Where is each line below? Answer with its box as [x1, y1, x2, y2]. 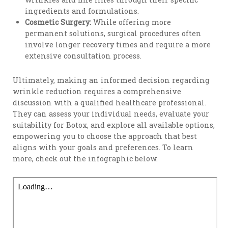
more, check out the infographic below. [13, 153, 158, 163]
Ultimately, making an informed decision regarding [13, 75, 210, 85]
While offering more [91, 17, 172, 27]
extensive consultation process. [25, 51, 142, 61]
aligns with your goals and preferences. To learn [13, 142, 194, 152]
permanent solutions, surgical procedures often [25, 28, 202, 39]
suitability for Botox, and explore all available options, [13, 120, 215, 130]
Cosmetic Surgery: [25, 17, 92, 27]
